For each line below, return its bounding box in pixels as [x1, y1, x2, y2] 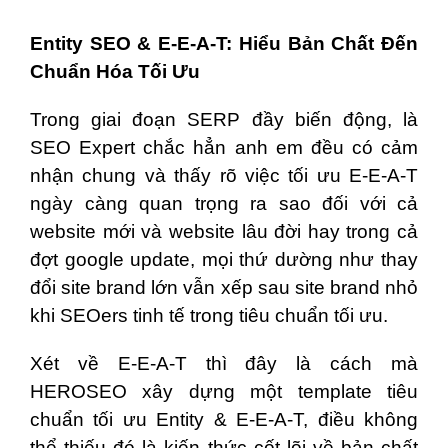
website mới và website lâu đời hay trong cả [30, 221, 418, 243]
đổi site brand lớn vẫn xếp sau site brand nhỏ [30, 277, 418, 299]
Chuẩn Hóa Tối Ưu [30, 61, 200, 83]
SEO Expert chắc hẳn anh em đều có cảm [30, 137, 418, 159]
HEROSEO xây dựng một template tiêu [30, 381, 418, 403]
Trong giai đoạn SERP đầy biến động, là [30, 109, 418, 131]
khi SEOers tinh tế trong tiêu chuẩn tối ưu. [30, 305, 388, 327]
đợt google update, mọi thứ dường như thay [30, 249, 418, 271]
